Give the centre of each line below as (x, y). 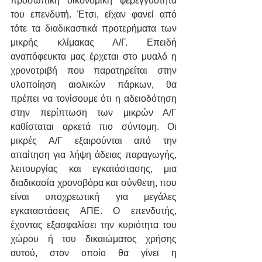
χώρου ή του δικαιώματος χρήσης (94, 239)
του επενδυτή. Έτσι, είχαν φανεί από (94, 15)
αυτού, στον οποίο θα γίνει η (94, 253)
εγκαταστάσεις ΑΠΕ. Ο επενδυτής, (94, 211)
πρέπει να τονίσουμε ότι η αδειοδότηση (94, 99)
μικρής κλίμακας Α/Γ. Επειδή (94, 43)
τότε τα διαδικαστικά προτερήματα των (94, 29)
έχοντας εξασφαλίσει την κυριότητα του (94, 225)
